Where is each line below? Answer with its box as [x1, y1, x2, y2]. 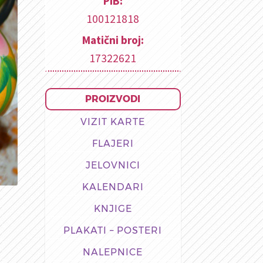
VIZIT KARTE [80, 117, 146, 127]
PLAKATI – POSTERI [63, 225, 163, 235]
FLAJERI [92, 139, 134, 149]
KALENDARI [82, 182, 144, 192]
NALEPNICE [83, 247, 143, 257]
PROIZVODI [85, 94, 141, 104]
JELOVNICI [85, 160, 140, 170]
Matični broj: [82, 32, 144, 47]
